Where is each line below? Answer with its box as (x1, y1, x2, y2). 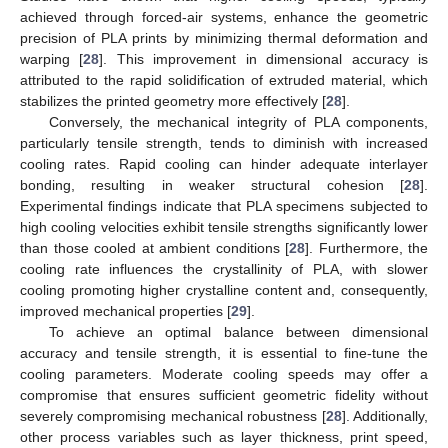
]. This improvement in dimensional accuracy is (99, 50, 429, 67)
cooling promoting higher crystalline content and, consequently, (20, 281, 428, 298)
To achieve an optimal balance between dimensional (48, 323, 428, 340)
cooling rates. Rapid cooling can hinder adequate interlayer (20, 155, 428, 172)
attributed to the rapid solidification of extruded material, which (20, 71, 428, 88)
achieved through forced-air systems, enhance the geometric (20, 8, 428, 25)
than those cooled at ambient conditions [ (20, 239, 289, 256)
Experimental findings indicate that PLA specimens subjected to (20, 197, 428, 214)
